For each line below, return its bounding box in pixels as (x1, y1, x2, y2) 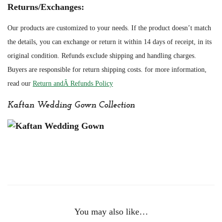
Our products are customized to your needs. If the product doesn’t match (7, 24, 211, 32)
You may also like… (74, 206, 148, 217)
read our (7, 80, 33, 88)
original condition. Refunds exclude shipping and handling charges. (7, 52, 196, 60)
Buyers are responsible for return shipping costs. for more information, (7, 66, 207, 74)
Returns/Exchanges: (7, 2, 84, 12)
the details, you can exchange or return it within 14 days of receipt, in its (7, 38, 212, 46)
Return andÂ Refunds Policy (33, 80, 113, 88)
